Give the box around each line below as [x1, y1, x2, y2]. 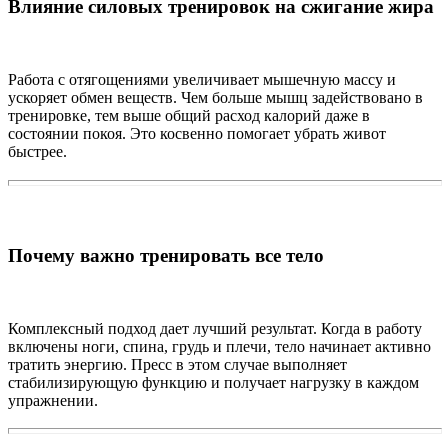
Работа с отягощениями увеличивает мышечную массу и [8, 70, 396, 88]
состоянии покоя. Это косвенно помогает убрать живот [8, 124, 386, 142]
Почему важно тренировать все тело [8, 244, 324, 266]
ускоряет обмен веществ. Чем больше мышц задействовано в [8, 88, 423, 106]
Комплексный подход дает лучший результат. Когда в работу [8, 319, 422, 337]
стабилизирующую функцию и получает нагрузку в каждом [8, 373, 419, 391]
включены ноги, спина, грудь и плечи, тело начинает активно [8, 337, 431, 355]
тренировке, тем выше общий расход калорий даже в [8, 106, 370, 124]
